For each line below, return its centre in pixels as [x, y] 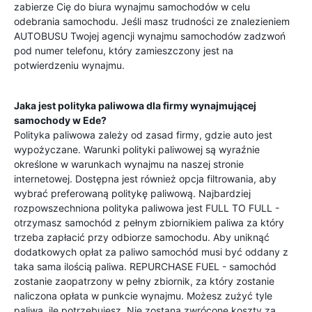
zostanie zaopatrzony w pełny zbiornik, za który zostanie [144, 281]
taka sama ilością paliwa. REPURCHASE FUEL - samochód [145, 266]
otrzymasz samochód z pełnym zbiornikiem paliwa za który [149, 223]
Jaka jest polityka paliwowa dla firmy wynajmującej [135, 106]
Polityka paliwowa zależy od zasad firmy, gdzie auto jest [143, 135]
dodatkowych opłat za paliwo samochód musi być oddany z [151, 252]
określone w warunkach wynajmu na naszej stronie [129, 164]
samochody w [48, 120]
